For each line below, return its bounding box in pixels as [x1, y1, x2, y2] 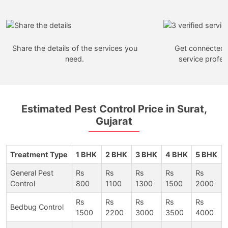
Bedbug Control [10, 203, 64, 212]
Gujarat [96, 115, 132, 128]
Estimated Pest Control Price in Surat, [21, 103, 207, 116]
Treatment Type [10, 150, 68, 159]
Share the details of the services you [12, 43, 137, 52]
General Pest [10, 168, 53, 178]
